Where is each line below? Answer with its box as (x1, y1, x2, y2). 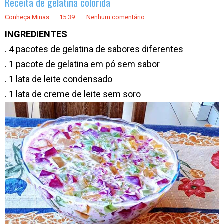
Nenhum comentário (86, 13, 145, 21)
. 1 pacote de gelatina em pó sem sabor (5, 59, 160, 69)
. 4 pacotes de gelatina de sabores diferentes (5, 44, 183, 54)
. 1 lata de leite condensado (5, 74, 112, 84)
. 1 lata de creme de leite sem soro (5, 89, 141, 99)
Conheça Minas (5, 13, 49, 21)
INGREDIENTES (5, 29, 67, 39)
